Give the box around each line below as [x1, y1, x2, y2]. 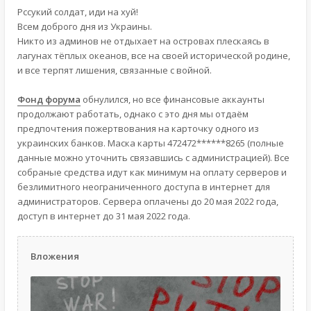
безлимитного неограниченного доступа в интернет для [17, 180, 270, 193]
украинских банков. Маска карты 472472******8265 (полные [17, 137, 284, 149]
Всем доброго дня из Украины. [17, 20, 152, 33]
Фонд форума [17, 93, 81, 106]
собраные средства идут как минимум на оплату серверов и [17, 166, 287, 178]
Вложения [31, 250, 79, 262]
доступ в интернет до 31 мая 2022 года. [17, 210, 190, 222]
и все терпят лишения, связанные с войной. [17, 64, 212, 76]
